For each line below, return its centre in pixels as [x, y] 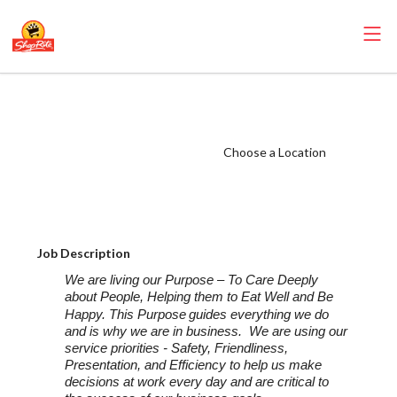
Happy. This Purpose [126, 315]
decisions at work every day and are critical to [197, 382]
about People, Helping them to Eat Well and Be [199, 297]
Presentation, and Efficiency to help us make [194, 366]
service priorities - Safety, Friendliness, [177, 349]
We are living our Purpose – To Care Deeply [192, 280]
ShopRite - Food [109, 98]
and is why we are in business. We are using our [206, 332]
